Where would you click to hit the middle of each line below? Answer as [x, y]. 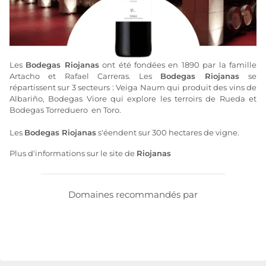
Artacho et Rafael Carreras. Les [85, 76]
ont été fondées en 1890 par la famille [178, 65]
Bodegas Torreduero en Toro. [65, 110]
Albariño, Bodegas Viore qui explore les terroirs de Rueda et [133, 99]
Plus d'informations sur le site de [73, 153]
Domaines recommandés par [133, 194]
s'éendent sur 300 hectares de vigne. [168, 132]
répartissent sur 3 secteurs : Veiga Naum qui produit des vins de [133, 87]
